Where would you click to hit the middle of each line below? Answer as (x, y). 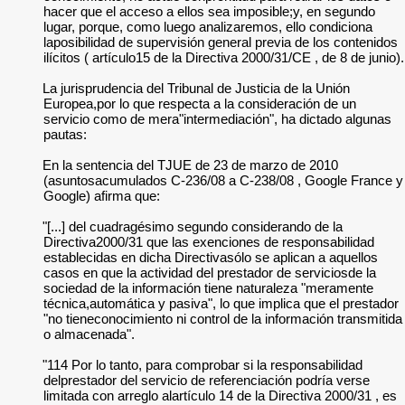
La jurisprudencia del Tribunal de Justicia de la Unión (197, 88)
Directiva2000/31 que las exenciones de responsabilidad (209, 242)
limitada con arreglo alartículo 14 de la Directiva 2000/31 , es (220, 396)
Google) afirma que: (102, 196)
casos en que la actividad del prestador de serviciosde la (210, 273)
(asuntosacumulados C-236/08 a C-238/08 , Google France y (223, 180)
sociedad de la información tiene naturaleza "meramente (208, 288)
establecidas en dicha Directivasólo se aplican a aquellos (211, 257)
